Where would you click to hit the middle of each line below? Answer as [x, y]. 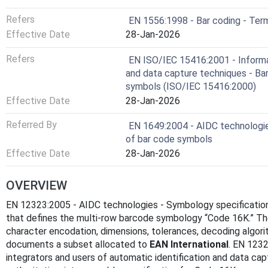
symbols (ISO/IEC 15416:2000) [191, 86]
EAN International [189, 245]
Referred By [31, 125]
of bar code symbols [169, 139]
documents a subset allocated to [78, 245]
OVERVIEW [36, 186]
